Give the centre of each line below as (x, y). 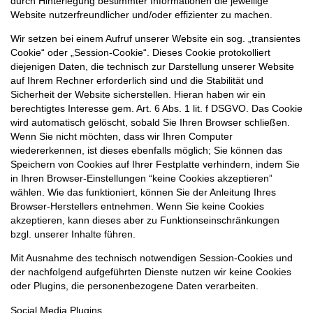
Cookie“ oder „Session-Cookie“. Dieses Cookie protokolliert (140, 53)
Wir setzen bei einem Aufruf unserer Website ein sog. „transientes (155, 39)
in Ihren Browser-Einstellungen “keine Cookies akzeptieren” (141, 179)
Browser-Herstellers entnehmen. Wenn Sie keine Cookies (137, 206)
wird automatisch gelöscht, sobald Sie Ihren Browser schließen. (150, 123)
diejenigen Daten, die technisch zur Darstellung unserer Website (152, 67)
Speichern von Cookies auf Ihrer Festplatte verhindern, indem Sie (155, 165)
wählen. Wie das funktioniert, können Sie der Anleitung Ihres (143, 192)
